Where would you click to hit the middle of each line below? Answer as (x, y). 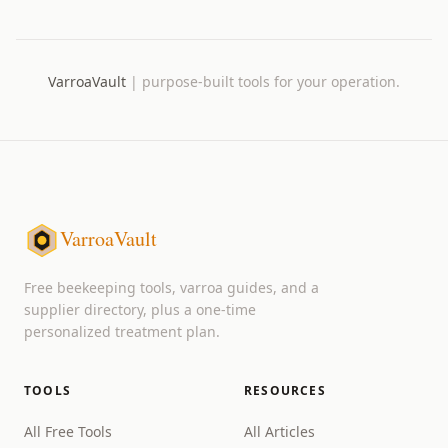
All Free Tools (68, 431)
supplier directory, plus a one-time (140, 309)
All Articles (279, 431)
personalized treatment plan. (122, 331)
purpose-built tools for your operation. (271, 81)
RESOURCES (285, 390)
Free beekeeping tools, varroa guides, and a (171, 287)
